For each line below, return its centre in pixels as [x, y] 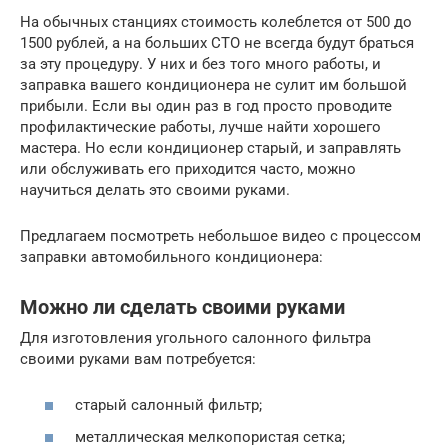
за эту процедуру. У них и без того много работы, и [200, 63]
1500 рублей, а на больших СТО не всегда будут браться [217, 42]
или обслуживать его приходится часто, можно [188, 168]
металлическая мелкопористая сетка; [210, 436]
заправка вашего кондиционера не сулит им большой [213, 84]
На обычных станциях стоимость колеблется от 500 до [216, 21]
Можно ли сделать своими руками [182, 307]
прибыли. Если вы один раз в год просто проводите [206, 105]
